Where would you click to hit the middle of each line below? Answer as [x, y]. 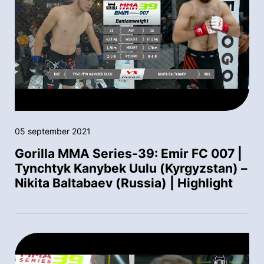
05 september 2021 [53, 131]
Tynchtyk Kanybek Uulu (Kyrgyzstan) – [131, 168]
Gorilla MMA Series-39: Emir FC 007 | [128, 153]
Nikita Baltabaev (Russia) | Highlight [124, 183]
